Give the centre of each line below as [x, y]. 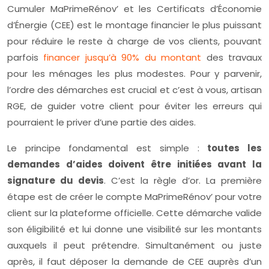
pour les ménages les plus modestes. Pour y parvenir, [134, 74]
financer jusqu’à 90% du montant [122, 58]
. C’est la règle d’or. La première [183, 181]
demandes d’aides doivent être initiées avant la [134, 165]
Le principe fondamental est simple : [107, 148]
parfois [26, 58]
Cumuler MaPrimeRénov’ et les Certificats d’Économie [134, 9]
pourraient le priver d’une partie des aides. [101, 122]
